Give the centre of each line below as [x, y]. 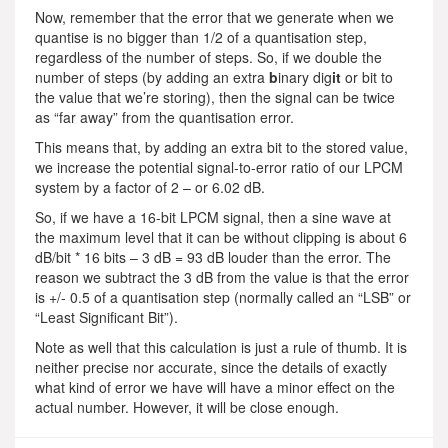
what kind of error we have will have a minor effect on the [215, 386]
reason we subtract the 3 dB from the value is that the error [222, 276]
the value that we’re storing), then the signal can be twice [215, 96]
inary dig [305, 76]
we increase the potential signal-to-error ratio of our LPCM [219, 166]
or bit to [367, 76]
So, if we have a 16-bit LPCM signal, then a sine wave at [213, 216]
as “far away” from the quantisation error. [164, 116]
